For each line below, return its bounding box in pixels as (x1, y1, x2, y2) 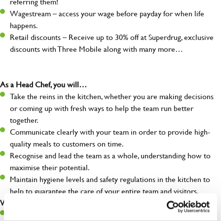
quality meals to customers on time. (10, 138, 124, 149)
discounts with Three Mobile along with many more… (10, 43, 183, 55)
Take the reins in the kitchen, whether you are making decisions (10, 90, 214, 102)
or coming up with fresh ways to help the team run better (10, 102, 193, 114)
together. (10, 114, 38, 126)
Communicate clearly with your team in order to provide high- (10, 126, 210, 138)
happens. (10, 19, 38, 31)
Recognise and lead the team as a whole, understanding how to (10, 149, 211, 161)
